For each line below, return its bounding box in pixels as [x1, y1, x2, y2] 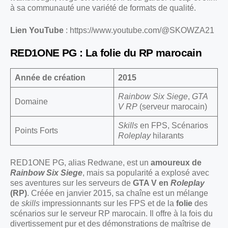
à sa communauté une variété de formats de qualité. [10, 4, 196, 13]
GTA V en [133, 179, 170, 188]
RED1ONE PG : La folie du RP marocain [10, 47, 202, 59]
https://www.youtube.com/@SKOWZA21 [70, 26, 214, 35]
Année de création [15, 73, 85, 82]
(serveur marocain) [137, 102, 207, 111]
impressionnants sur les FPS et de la [40, 199, 176, 208]
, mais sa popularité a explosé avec [82, 168, 209, 178]
